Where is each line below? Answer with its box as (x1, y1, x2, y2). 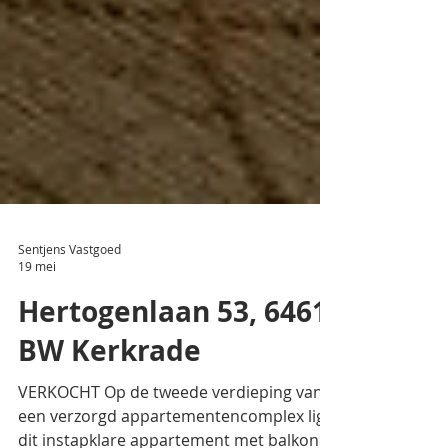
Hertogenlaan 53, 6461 (18, 337, 328, 376)
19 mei (18, 303, 56, 319)
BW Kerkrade (18, 376, 201, 415)
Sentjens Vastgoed (18, 285, 121, 302)
